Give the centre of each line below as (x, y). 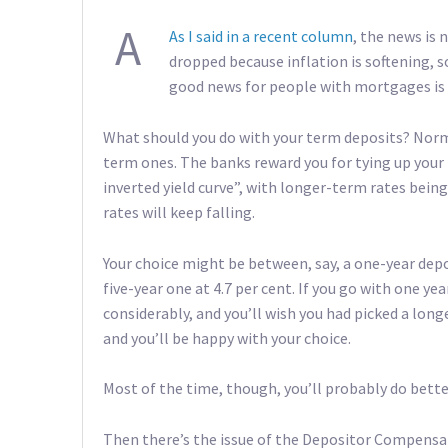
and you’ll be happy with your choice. (227, 337)
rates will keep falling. (179, 212)
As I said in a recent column (261, 36)
